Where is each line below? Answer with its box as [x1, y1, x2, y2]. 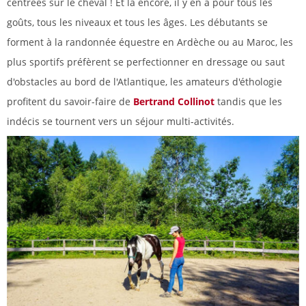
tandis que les [214, 94, 282, 108]
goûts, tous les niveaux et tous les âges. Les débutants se [7, 15, 268, 29]
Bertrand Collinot [133, 94, 214, 108]
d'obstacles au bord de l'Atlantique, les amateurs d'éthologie [7, 74, 282, 88]
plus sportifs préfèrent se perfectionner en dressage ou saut [7, 55, 285, 68]
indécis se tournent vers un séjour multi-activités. [7, 114, 234, 128]
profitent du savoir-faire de [7, 94, 133, 108]
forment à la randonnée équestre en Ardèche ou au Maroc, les [7, 35, 293, 48]
